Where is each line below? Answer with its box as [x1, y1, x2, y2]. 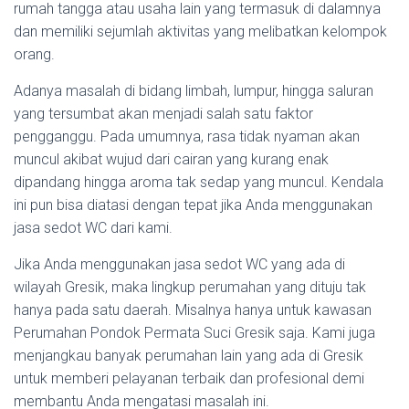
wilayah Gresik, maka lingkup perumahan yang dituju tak [14, 278, 366, 296]
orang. [14, 46, 55, 63]
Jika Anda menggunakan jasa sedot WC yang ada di [14, 256, 345, 273]
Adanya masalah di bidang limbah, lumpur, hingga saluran [14, 82, 373, 100]
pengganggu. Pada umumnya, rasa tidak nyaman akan [14, 128, 360, 145]
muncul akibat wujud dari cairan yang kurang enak [14, 151, 329, 168]
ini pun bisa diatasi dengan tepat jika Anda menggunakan [14, 196, 372, 214]
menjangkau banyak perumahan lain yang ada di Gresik [14, 347, 363, 364]
